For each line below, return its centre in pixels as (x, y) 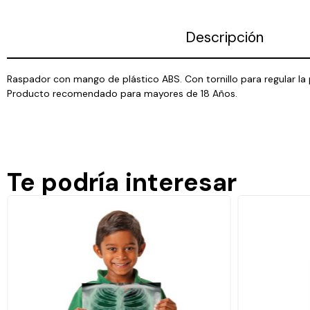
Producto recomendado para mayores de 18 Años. (122, 93)
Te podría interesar (122, 182)
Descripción (224, 37)
